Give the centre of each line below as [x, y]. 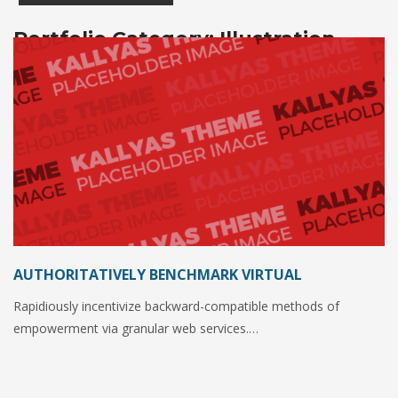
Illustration [278, 39]
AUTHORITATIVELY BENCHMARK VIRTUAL [158, 274]
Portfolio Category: [116, 39]
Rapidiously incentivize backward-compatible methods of [176, 306]
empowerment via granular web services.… [136, 328]
